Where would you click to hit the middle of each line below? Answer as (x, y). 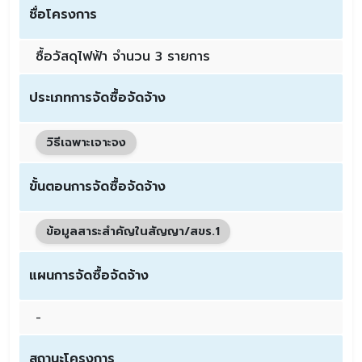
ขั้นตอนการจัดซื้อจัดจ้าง (97, 186)
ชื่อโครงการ (63, 15)
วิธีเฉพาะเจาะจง (86, 143)
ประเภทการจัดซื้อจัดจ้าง (97, 98)
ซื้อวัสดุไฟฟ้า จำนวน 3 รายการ (123, 57)
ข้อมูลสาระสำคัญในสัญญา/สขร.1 (133, 231)
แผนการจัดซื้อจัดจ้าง (89, 275)
